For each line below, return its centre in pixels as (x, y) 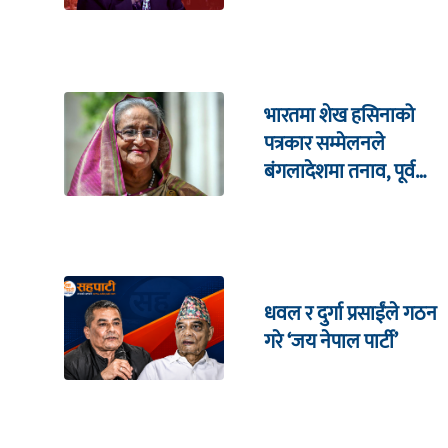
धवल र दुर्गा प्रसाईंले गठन (350, 313)
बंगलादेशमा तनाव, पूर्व (339, 172)
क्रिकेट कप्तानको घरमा (341, 200)
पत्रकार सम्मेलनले (324, 144)
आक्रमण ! (297, 228)
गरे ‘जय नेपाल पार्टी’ (331, 341)
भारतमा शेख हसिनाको (339, 116)
